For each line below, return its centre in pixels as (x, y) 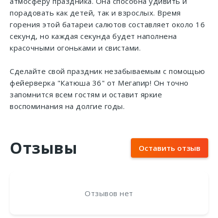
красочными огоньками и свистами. (75, 48)
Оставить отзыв (170, 148)
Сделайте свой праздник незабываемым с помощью (108, 71)
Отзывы (44, 148)
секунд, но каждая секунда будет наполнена (93, 36)
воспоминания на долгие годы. (67, 106)
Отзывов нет (109, 193)
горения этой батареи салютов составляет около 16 (107, 24)
